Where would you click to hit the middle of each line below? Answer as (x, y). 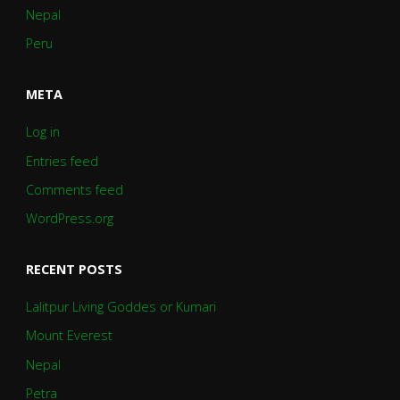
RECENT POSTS (74, 269)
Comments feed (74, 189)
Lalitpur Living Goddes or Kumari (121, 307)
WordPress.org (69, 218)
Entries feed (62, 161)
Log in (42, 132)
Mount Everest (69, 336)
